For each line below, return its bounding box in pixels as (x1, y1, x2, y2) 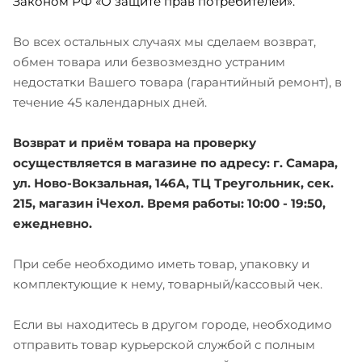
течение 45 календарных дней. (13, 95, 207, 111)
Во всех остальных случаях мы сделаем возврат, (13, 34, 316, 50)
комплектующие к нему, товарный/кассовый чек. (13, 276, 322, 293)
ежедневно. (13, 216, 92, 232)
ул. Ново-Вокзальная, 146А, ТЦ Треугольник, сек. (13, 175, 334, 192)
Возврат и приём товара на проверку (13, 135, 256, 151)
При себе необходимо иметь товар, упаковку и (13, 256, 309, 272)
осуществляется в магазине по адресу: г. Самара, (13, 155, 338, 171)
